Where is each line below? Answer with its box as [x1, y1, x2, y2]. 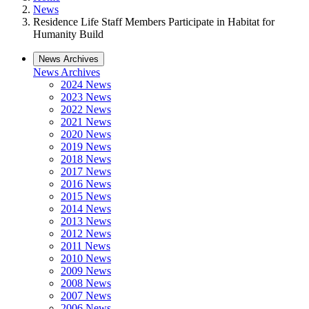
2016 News [61, 178, 111, 190]
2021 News [61, 116, 111, 128]
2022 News [61, 103, 111, 115]
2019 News [61, 141, 111, 152]
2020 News [61, 128, 111, 140]
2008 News [61, 277, 111, 289]
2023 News [61, 91, 111, 103]
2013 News [61, 215, 111, 227]
